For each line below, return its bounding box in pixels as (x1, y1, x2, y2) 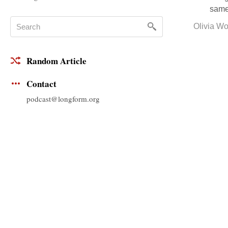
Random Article (26, 54, 87, 68)
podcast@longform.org (26, 93, 100, 104)
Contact (26, 77, 56, 91)
